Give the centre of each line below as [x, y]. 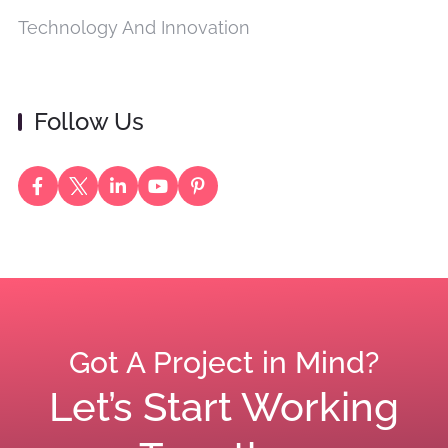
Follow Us [88, 122]
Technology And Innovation [133, 28]
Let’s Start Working [224, 407]
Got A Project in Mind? [224, 363]
